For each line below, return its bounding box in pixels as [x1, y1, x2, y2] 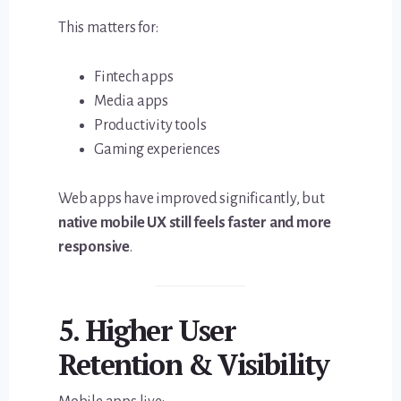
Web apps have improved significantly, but [58, 190, 325, 207]
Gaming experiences [94, 141, 220, 158]
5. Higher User [58, 311, 235, 350]
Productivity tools [94, 116, 207, 133]
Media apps [94, 92, 169, 109]
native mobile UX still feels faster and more [58, 214, 332, 231]
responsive [58, 238, 131, 255]
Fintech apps [94, 68, 174, 85]
